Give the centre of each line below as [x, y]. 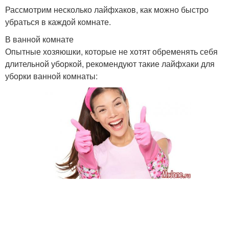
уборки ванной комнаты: [51, 76]
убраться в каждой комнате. [58, 22]
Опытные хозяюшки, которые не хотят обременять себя [111, 51]
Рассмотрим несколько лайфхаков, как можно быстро [107, 9]
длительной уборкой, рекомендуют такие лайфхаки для [110, 64]
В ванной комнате [39, 39]
